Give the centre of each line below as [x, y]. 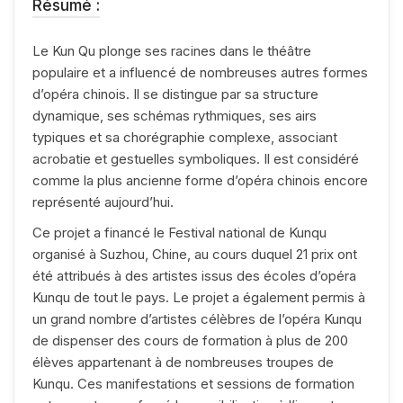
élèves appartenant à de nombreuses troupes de [183, 362]
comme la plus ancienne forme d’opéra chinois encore [200, 180]
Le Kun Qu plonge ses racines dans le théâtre [172, 50]
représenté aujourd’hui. [103, 201]
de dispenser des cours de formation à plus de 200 [190, 340]
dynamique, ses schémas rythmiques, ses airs [175, 115]
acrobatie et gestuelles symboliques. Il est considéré [196, 158]
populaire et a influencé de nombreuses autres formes [200, 72]
